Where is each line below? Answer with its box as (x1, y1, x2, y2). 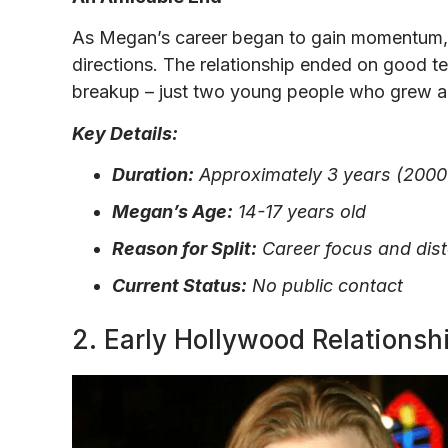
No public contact (247, 275, 403, 297)
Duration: (112, 164, 194, 186)
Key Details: (72, 122, 178, 144)
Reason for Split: (112, 238, 257, 260)
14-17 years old (233, 201, 366, 223)
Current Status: (112, 275, 247, 297)
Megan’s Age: (112, 201, 233, 223)
